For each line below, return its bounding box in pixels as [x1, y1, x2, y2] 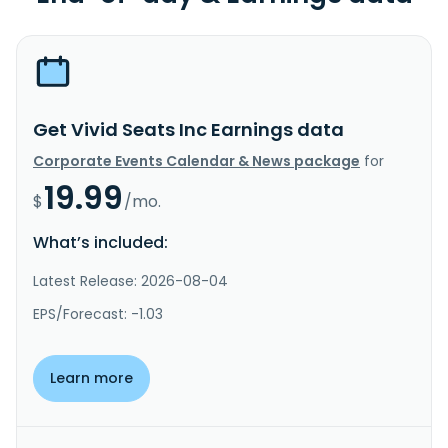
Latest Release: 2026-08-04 [33, 270, 228, 291]
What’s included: [33, 230, 168, 254]
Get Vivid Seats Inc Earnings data [33, 116, 344, 142]
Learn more [50, 367, 133, 388]
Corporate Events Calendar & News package [33, 150, 360, 171]
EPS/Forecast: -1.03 [33, 303, 163, 324]
